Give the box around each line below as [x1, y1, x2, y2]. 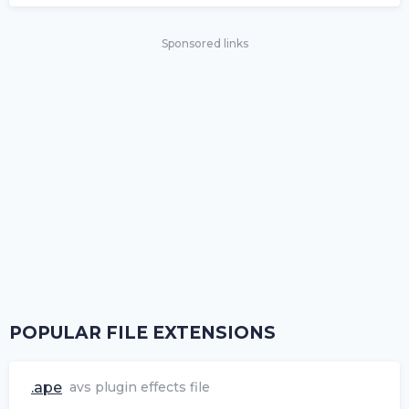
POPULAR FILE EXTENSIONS [9, 321, 276, 343]
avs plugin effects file [69, 378, 210, 395]
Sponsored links [161, 36, 248, 50]
